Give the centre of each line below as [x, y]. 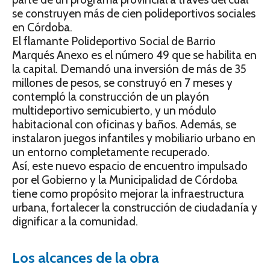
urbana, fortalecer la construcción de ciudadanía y [135, 208]
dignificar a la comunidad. [75, 222]
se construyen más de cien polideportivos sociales [134, 14]
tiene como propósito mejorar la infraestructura [128, 194]
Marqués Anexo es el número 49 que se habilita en [134, 55]
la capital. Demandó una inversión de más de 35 [129, 69]
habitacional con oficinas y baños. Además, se [124, 125]
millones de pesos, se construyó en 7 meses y [122, 83]
